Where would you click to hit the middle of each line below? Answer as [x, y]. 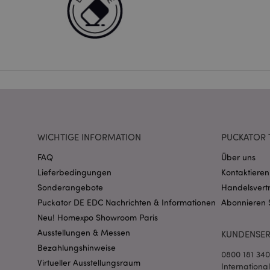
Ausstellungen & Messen [84, 233]
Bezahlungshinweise [77, 248]
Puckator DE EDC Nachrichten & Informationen [127, 202]
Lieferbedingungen [74, 172]
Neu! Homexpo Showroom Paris [98, 218]
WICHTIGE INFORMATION [89, 137]
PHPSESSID [225, 20]
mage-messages [233, 113]
